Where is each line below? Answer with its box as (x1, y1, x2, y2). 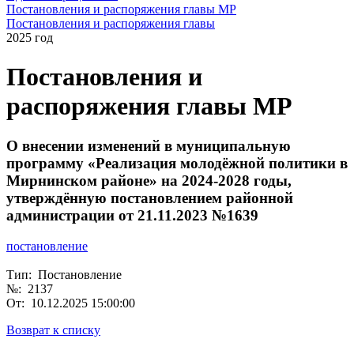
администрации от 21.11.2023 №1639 (6, 207, 258, 224)
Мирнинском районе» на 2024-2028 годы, (6, 172, 292, 190)
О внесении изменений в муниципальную (6, 137, 291, 155)
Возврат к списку (6, 322, 100, 337)
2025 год (6, 31, 53, 45)
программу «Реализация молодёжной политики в (6, 155, 348, 172)
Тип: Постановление (6, 267, 122, 281)
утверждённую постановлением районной (6, 190, 293, 207)
